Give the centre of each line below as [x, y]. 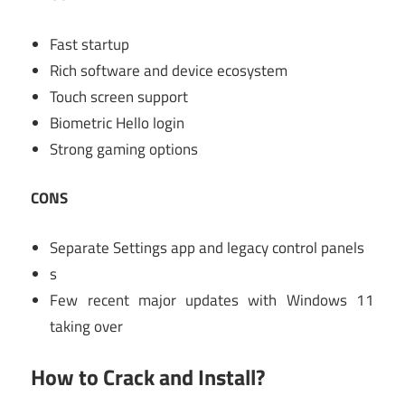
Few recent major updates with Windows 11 [212, 300]
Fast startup [90, 44]
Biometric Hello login [118, 122]
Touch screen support [119, 96]
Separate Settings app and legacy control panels [207, 247]
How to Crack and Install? [148, 377]
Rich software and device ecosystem [169, 70]
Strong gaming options [124, 149]
